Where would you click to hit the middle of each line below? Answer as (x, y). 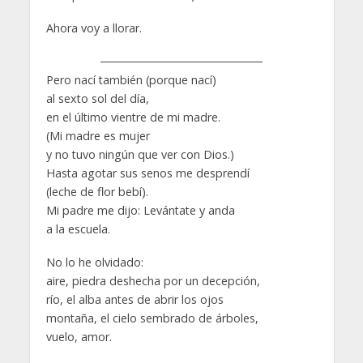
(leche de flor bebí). (97, 191)
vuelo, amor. (79, 336)
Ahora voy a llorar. (94, 28)
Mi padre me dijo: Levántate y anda (140, 210)
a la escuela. (78, 228)
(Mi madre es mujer (98, 135)
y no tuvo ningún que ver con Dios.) (140, 154)
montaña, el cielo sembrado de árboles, (152, 318)
